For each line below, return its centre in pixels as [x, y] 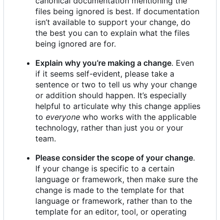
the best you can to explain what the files [112, 33]
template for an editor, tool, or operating [111, 212]
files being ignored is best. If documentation [117, 12]
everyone [63, 117]
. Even [183, 63]
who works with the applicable [138, 117]
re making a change [135, 63]
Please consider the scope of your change [114, 158]
